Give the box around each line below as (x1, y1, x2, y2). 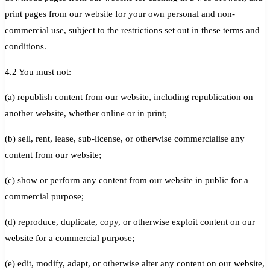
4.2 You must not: (5, 66, 71, 77)
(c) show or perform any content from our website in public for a (5, 175, 248, 185)
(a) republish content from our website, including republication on (5, 92, 253, 102)
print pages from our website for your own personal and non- (5, 8, 235, 19)
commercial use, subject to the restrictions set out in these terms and (5, 25, 260, 35)
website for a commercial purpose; (5, 233, 134, 243)
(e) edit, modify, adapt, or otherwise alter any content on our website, (5, 258, 265, 268)
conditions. (5, 41, 46, 51)
